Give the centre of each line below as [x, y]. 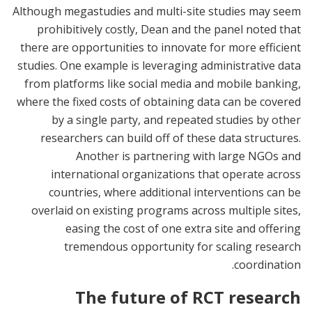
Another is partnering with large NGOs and [188, 156]
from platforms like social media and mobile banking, [163, 83]
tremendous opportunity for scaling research [182, 246]
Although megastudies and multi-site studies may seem [157, 11]
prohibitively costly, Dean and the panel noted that [169, 29]
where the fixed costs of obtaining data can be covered [159, 101]
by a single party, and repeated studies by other [176, 119]
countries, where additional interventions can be [175, 192]
